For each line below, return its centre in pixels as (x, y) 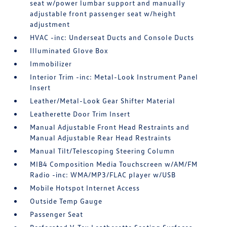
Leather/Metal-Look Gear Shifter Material (103, 101)
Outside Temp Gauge (66, 201)
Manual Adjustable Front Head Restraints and (110, 127)
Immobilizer (51, 64)
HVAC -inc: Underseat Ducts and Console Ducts (112, 37)
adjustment (50, 24)
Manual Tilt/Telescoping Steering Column (103, 151)
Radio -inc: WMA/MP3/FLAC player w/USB (103, 175)
